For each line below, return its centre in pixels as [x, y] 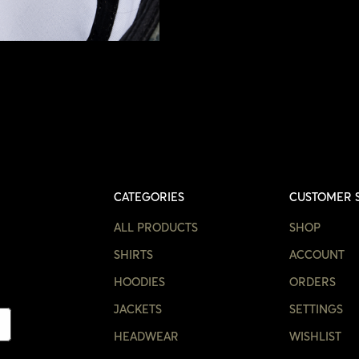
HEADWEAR [146, 337]
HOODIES [139, 282]
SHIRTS [133, 255]
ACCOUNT [317, 255]
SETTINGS [316, 310]
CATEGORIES [149, 198]
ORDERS [312, 282]
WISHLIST [315, 337]
